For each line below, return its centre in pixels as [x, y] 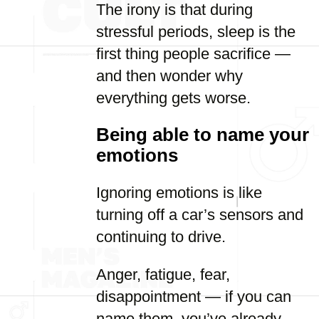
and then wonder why [169, 76]
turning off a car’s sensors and [200, 215]
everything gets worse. [173, 98]
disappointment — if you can [194, 297]
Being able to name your [203, 135]
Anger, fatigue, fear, [163, 274]
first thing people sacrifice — [193, 54]
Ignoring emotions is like [179, 193]
